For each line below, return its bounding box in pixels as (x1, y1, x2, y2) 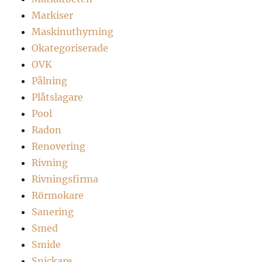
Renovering (32, 140, 86, 152)
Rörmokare (32, 189, 84, 201)
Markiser (32, 9, 74, 21)
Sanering (32, 205, 74, 218)
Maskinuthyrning (32, 25, 114, 37)
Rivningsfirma (32, 173, 99, 185)
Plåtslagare (32, 91, 84, 103)
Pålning (32, 74, 68, 87)
